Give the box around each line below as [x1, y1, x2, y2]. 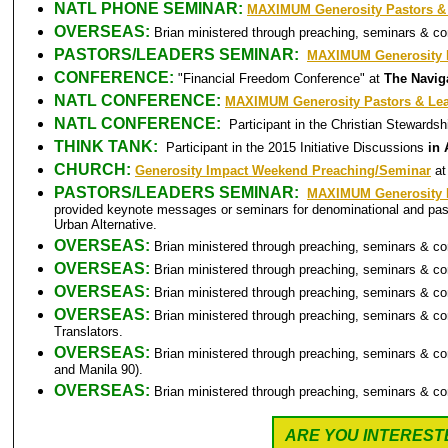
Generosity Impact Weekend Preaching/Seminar [135, 163, 431, 178]
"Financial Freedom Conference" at [178, 71, 384, 86]
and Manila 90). [54, 362, 143, 377]
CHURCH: [54, 161, 135, 178]
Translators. [54, 324, 123, 339]
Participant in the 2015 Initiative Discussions [166, 140, 428, 155]
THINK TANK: [54, 138, 166, 155]
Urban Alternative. [54, 217, 157, 232]
